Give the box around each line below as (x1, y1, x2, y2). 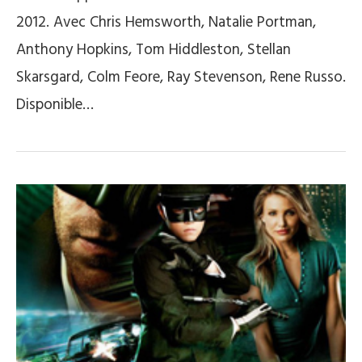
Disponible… (16, 93, 94, 117)
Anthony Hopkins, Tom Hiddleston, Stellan (16, 38, 291, 62)
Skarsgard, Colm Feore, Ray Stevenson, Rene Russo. (16, 65, 346, 90)
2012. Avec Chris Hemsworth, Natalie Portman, (16, 11, 316, 35)
